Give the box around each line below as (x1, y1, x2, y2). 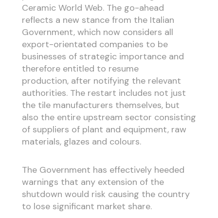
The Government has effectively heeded (21, 164, 184, 176)
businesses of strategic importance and (21, 50, 184, 62)
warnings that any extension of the (21, 176, 164, 188)
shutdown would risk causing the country (21, 188, 190, 200)
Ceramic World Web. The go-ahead (21, 1, 164, 14)
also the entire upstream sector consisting (21, 111, 196, 123)
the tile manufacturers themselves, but (21, 99, 180, 111)
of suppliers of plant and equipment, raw (21, 123, 186, 135)
